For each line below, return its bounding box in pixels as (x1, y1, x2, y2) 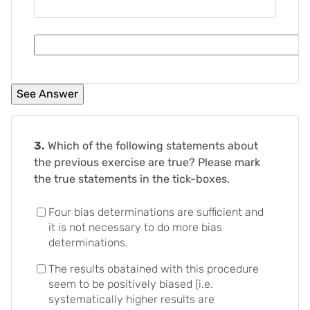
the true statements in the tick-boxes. (34, 172, 230, 185)
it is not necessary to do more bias (48, 221, 222, 234)
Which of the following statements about (48, 139, 258, 152)
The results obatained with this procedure (48, 262, 259, 275)
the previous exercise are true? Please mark (34, 156, 260, 169)
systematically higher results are (48, 293, 215, 306)
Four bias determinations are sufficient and (48, 206, 264, 219)
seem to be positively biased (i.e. (48, 277, 213, 291)
